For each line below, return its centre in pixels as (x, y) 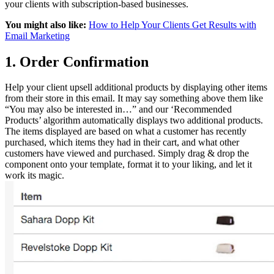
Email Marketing (37, 35)
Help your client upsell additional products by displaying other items (136, 87)
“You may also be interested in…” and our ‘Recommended (118, 109)
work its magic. (35, 176)
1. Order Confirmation (77, 61)
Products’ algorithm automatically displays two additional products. (134, 120)
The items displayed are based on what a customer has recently (126, 131)
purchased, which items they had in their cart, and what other (122, 143)
